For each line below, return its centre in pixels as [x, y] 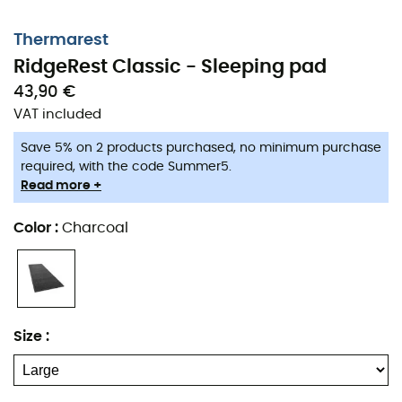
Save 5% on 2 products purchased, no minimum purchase [201, 148]
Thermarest [61, 40]
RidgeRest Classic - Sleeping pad [170, 67]
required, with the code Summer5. [126, 167]
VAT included [57, 114]
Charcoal [95, 228]
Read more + [61, 186]
